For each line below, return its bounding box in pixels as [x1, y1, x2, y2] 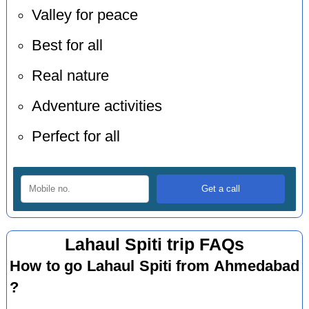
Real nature [31, 68, 109, 85]
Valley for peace [31, 7, 138, 24]
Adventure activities [31, 98, 162, 115]
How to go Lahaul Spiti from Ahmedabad [10, 257, 299, 275]
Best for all [31, 37, 103, 54]
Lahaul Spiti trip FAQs [64, 235, 244, 255]
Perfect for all [31, 128, 120, 146]
